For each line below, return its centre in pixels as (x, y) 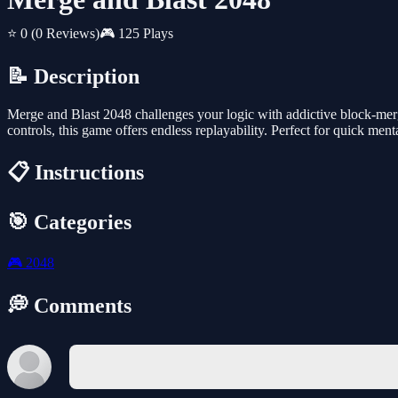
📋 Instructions (76, 173)
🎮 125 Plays (136, 34)
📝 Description (73, 77)
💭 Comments (69, 305)
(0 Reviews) (65, 34)
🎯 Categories (69, 223)
